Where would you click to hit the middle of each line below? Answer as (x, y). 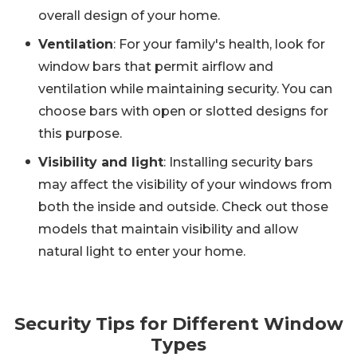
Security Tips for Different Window (178, 324)
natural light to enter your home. (142, 252)
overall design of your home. (129, 16)
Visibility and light (101, 163)
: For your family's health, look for (219, 45)
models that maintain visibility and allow (168, 229)
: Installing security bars (238, 163)
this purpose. (80, 134)
